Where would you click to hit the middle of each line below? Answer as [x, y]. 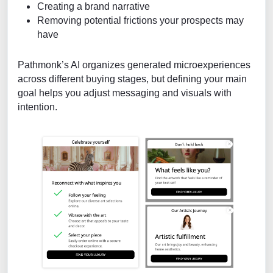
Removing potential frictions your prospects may [140, 20]
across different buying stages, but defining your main [132, 79]
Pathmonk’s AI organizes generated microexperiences [134, 65]
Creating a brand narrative [94, 6]
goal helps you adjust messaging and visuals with [125, 93]
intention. [37, 107]
